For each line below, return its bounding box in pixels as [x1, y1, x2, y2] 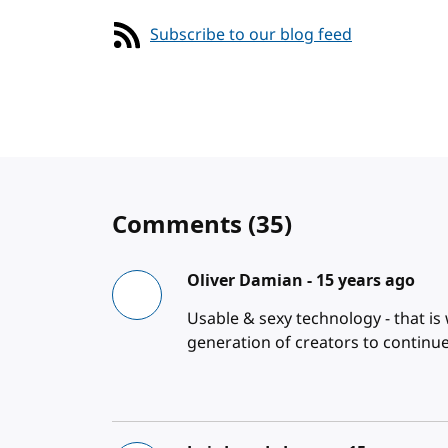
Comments [112, 207, 248, 240]
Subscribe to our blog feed [150, 23, 352, 47]
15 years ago [316, 269, 416, 291]
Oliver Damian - [187, 269, 317, 291]
